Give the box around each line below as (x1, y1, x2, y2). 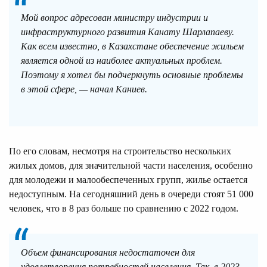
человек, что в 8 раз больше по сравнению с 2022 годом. (9, 203, 238, 213)
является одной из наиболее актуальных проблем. (21, 55, 222, 66)
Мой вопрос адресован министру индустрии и (21, 12, 208, 23)
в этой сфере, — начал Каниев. (21, 83, 147, 94)
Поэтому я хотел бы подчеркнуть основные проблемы (21, 69, 243, 80)
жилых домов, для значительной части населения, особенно (9, 160, 253, 170)
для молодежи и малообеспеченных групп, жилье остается (9, 174, 247, 185)
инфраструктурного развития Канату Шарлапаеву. (21, 26, 234, 37)
